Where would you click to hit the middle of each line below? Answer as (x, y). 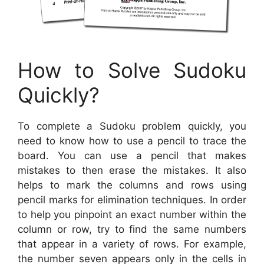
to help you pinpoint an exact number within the (132, 214)
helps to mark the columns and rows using (132, 185)
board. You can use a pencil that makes (132, 155)
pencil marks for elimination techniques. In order (132, 199)
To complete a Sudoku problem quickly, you (132, 126)
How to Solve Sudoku (132, 70)
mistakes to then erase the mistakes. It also (132, 170)
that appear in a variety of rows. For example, (132, 244)
